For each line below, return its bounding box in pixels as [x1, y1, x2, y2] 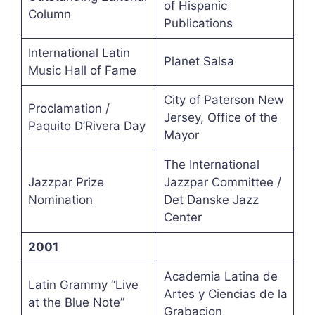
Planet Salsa [163, 54, 234, 69]
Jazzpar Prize [27, 175, 104, 190]
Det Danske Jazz [163, 193, 259, 207]
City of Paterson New [163, 93, 284, 108]
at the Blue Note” [27, 295, 124, 310]
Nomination [27, 193, 93, 207]
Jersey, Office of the [163, 110, 278, 125]
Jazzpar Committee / [163, 175, 281, 190]
